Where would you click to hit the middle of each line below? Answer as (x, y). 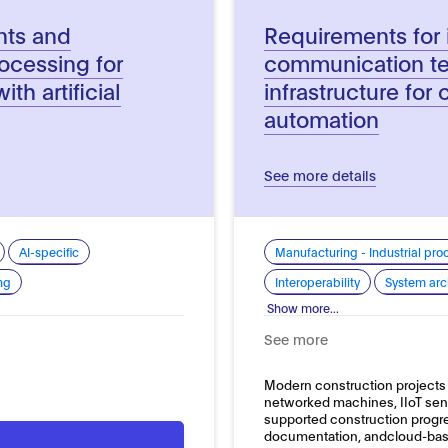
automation (321, 117)
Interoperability (317, 281)
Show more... (302, 307)
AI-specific (49, 251)
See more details (319, 174)
